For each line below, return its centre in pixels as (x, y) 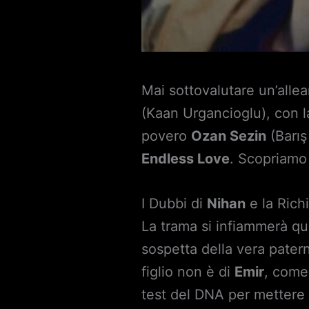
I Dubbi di (175, 204)
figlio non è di (188, 272)
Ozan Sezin (229, 136)
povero (167, 136)
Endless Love (186, 159)
